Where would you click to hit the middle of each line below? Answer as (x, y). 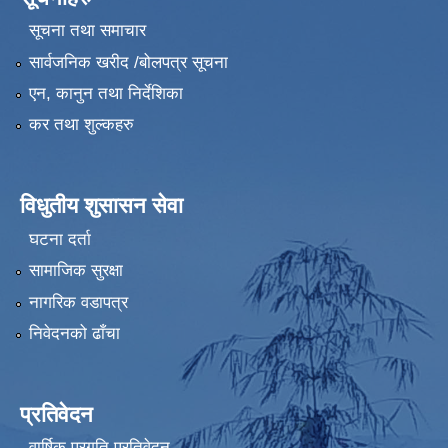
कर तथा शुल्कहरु (81, 125)
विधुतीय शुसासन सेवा (101, 206)
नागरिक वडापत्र (78, 302)
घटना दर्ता (59, 239)
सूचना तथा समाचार (87, 31)
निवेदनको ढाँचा (74, 333)
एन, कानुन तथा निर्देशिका (105, 93)
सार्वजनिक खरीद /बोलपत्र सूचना (128, 62)
